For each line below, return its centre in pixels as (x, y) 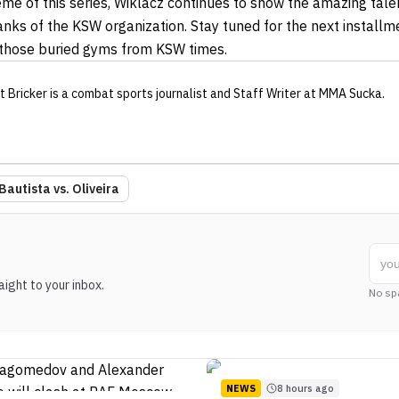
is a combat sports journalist (127, 94)
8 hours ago (305, 389)
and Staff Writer (254, 94)
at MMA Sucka (342, 94)
